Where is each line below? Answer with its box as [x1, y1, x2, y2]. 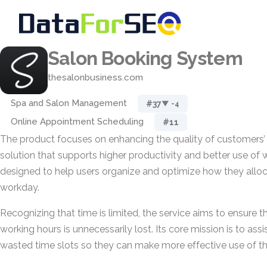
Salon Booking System [48, 47, 243, 69]
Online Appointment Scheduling [11, 116, 144, 127]
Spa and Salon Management [11, 98, 127, 108]
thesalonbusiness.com [48, 72, 143, 83]
